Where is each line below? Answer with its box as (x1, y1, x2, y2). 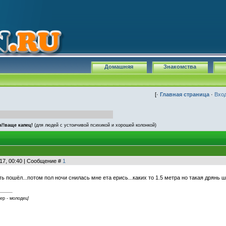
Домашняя (104, 64, 133, 70)
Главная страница (160, 91, 209, 97)
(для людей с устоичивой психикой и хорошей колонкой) (34, 123, 156, 128)
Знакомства (163, 64, 196, 70)
